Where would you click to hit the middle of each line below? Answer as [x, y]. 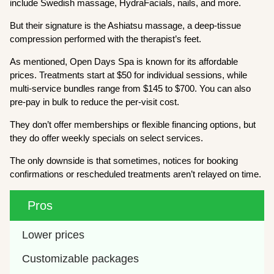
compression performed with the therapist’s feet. [108, 39]
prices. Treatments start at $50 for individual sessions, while [129, 75]
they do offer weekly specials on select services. [108, 138]
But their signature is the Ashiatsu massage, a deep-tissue [126, 25]
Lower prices [54, 235]
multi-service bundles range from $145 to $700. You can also [131, 88]
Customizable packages [81, 258]
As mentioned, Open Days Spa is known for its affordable [124, 61]
